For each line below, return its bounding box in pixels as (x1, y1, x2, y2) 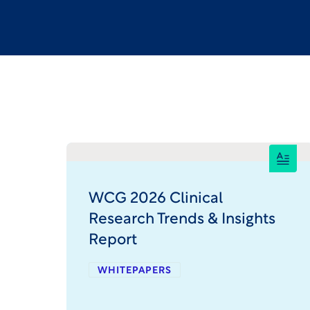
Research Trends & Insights (89, 211, 275, 228)
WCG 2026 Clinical (89, 190, 223, 207)
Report (89, 232, 137, 248)
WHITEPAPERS (98, 265, 172, 276)
